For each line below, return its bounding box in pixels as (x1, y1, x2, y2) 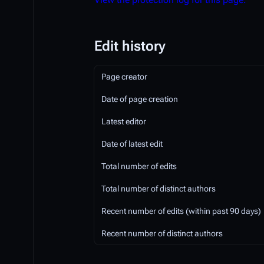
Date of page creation (101, 94, 178, 104)
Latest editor (101, 117, 146, 126)
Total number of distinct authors (101, 184, 216, 193)
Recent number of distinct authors (101, 229, 223, 238)
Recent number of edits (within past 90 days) (101, 206, 261, 216)
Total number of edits (101, 161, 177, 171)
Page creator (101, 72, 147, 81)
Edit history (94, 38, 166, 54)
